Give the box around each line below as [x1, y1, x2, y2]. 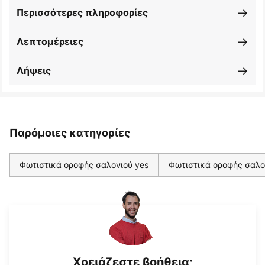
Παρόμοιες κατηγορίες [9, 127, 130, 140]
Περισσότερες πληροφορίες [17, 7, 148, 19]
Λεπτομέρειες [17, 35, 83, 48]
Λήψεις [17, 64, 51, 77]
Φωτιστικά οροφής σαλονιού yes [20, 159, 148, 171]
